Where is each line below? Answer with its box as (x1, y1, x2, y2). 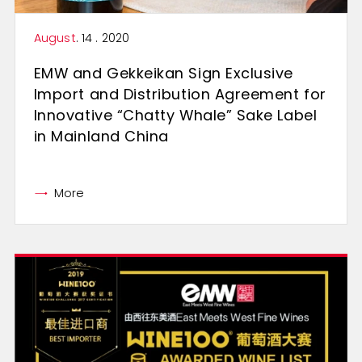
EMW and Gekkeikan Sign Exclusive (33, 62, 294, 83)
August (33, 30, 76, 47)
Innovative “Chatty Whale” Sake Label (33, 104, 318, 125)
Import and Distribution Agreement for (33, 83, 326, 104)
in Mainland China (33, 125, 169, 146)
